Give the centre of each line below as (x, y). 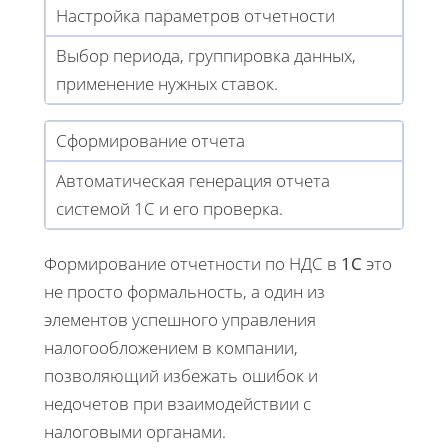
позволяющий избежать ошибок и (181, 375)
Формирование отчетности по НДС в (192, 263)
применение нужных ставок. (167, 83)
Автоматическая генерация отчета (193, 180)
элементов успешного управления (180, 319)
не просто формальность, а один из (184, 291)
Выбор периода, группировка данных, (206, 55)
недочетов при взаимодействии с (177, 403)
